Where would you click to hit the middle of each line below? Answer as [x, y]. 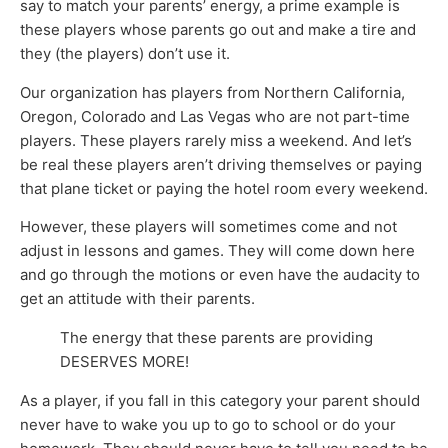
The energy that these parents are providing [216, 338]
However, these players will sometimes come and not [208, 227]
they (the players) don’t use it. [125, 54]
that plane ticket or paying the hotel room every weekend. [224, 188]
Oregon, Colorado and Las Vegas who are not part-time [215, 116]
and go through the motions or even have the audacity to [220, 275]
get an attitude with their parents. [137, 299]
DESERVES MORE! [124, 362]
